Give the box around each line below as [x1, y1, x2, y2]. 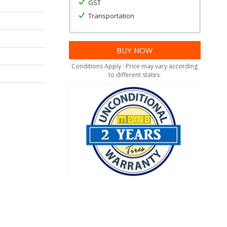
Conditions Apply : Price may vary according [71, 62, 198, 70]
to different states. [108, 70, 161, 79]
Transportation [88, 11, 134, 20]
